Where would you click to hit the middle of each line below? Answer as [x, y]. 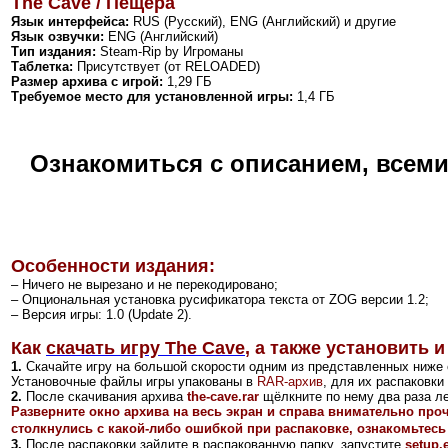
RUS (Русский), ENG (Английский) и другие [264, 21]
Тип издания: [53, 51]
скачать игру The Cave [145, 347]
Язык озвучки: [57, 36]
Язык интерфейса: [70, 21]
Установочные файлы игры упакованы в [134, 381]
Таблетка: [42, 66]
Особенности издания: [113, 265]
